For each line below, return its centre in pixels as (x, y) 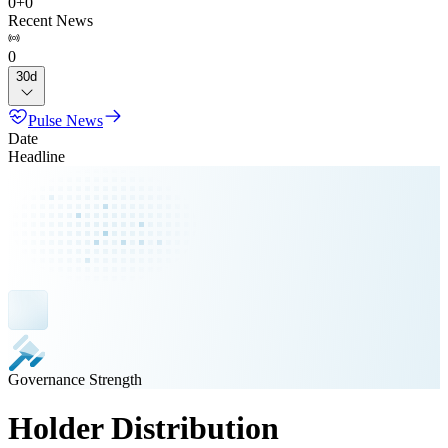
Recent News (50, 20)
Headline (36, 156)
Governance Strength (75, 379)
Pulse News (65, 120)
